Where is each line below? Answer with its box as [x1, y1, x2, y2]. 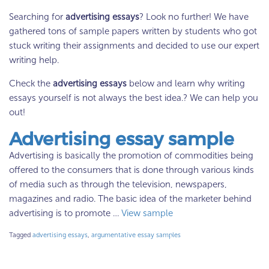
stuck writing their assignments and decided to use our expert [9, 40, 259, 51]
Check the [9, 78, 53, 89]
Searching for [9, 11, 65, 22]
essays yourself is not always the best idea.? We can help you [9, 92, 258, 103]
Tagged [9, 231, 31, 239]
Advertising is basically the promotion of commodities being [9, 150, 253, 161]
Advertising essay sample [9, 127, 234, 149]
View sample [121, 208, 173, 219]
